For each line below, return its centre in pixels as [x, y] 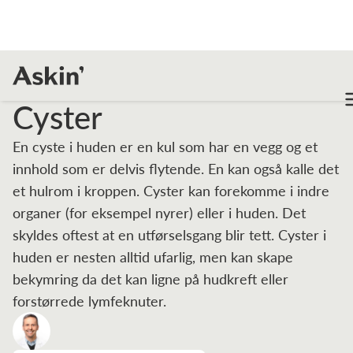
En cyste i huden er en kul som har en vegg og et [165, 146]
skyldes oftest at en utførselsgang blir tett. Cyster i [169, 234]
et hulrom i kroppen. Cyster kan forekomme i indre [171, 190]
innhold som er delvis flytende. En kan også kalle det [176, 168]
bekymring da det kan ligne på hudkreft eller [150, 279]
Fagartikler [41, 84]
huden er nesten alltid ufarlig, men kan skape [153, 256]
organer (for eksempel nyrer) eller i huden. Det [159, 212]
